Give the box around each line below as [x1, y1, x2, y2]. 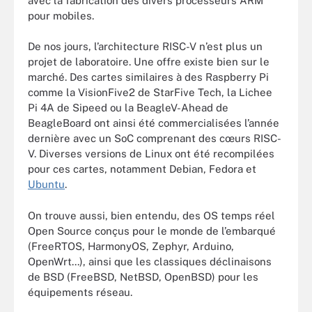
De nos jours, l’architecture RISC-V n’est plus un [28, 40, 263, 52]
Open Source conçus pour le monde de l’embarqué [28, 224, 276, 237]
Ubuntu [28, 178, 65, 190]
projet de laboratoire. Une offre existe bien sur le [28, 56, 270, 68]
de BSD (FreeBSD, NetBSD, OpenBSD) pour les [28, 270, 258, 283]
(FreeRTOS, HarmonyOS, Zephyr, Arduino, [28, 240, 234, 252]
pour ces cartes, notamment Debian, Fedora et [28, 163, 256, 175]
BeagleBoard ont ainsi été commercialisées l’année [28, 117, 279, 129]
